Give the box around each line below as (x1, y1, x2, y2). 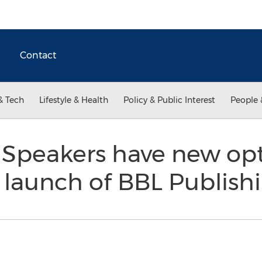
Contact (20, 50, 56, 61)
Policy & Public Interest (123, 95, 215, 105)
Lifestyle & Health (39, 95, 108, 105)
